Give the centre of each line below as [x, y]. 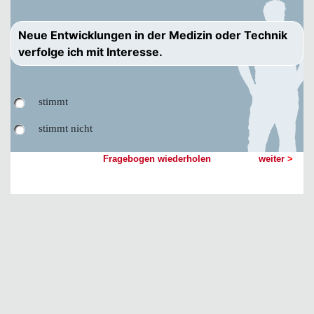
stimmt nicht [66, 128]
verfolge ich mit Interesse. [90, 52]
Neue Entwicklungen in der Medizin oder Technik [153, 35]
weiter [273, 159]
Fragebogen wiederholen [157, 159]
